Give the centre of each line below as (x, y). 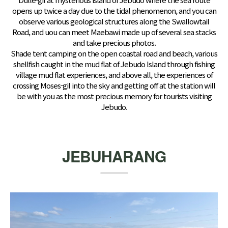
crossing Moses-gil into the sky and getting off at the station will (114, 85)
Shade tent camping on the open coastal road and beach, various (114, 53)
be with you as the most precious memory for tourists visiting (114, 96)
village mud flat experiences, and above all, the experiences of (114, 74)
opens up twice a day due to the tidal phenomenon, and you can (114, 10)
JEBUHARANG (114, 156)
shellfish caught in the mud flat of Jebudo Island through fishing (114, 64)
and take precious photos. (114, 42)
